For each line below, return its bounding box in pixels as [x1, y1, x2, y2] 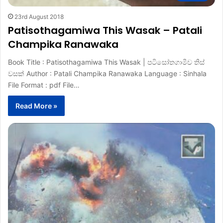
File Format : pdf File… [8, 80, 80, 89]
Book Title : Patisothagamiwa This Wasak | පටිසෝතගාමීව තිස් [8, 57, 205, 66]
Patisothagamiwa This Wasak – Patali [8, 23, 202, 37]
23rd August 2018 [14, 12, 64, 20]
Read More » [15, 101, 57, 110]
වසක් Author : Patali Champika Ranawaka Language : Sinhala [8, 69, 207, 78]
